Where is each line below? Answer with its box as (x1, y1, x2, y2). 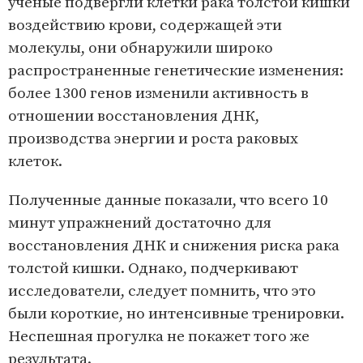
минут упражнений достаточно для (8, 213, 271, 233)
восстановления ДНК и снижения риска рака (8, 236, 340, 255)
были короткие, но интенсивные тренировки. (8, 304, 344, 323)
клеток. (8, 152, 62, 171)
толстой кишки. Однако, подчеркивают (8, 258, 298, 278)
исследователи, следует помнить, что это (8, 281, 316, 301)
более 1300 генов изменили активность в (8, 83, 309, 103)
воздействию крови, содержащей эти (8, 15, 282, 35)
